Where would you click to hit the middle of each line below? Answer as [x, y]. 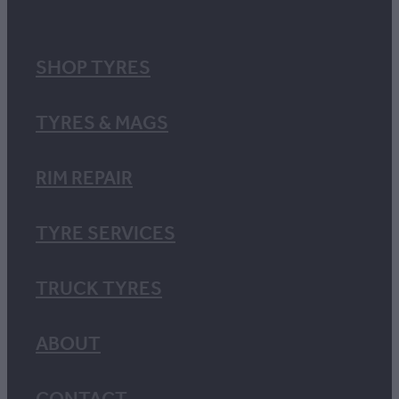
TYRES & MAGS [102, 123]
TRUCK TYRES [99, 289]
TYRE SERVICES [106, 234]
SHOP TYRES [93, 68]
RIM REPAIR [84, 179]
